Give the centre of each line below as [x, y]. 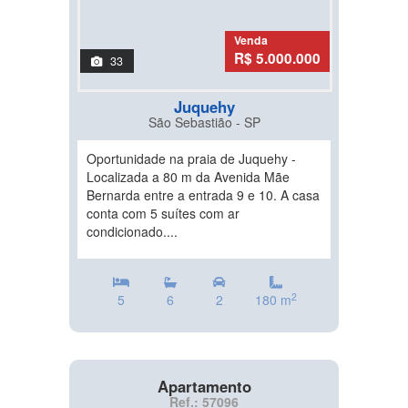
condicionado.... [132, 231]
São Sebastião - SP [204, 122]
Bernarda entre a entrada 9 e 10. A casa [203, 195]
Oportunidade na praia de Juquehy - [191, 158]
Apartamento [204, 386]
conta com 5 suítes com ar [163, 213]
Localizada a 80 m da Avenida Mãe [188, 177]
